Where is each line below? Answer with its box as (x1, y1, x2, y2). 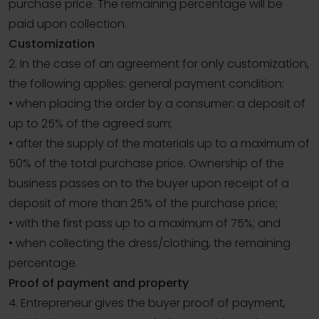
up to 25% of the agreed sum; (9, 115, 172, 132)
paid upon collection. (9, 16, 127, 33)
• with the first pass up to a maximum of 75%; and (9, 215, 281, 232)
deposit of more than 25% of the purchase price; (9, 195, 278, 212)
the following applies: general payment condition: (9, 75, 284, 93)
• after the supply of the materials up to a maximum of (9, 135, 310, 152)
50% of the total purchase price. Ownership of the (9, 155, 284, 172)
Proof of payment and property (9, 275, 189, 292)
